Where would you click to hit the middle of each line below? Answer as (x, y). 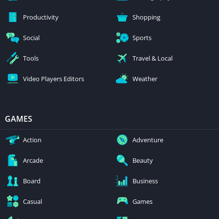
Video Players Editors (54, 79)
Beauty (143, 160)
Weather (145, 79)
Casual (33, 201)
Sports (142, 38)
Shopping (146, 17)
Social (31, 38)
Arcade (33, 160)
